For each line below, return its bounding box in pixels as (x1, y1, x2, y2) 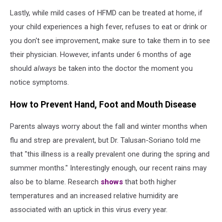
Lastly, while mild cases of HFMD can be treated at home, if (10, 8, 203, 18)
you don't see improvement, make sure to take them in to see (10, 36, 210, 46)
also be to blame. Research (10, 177, 101, 187)
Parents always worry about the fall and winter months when (10, 122, 207, 131)
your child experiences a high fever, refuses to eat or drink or (10, 22, 207, 32)
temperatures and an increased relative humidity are (10, 191, 178, 201)
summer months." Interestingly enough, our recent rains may (10, 164, 207, 173)
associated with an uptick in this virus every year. (10, 205, 167, 215)
